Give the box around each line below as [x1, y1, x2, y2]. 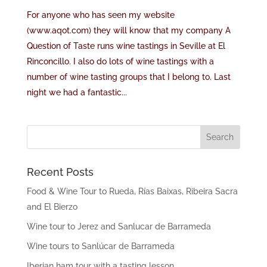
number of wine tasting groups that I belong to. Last [26, 72, 231, 82]
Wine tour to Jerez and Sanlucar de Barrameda [26, 222, 211, 231]
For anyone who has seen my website [26, 10, 175, 20]
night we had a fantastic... [26, 88, 127, 97]
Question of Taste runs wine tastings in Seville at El [26, 41, 225, 51]
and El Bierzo [26, 202, 77, 212]
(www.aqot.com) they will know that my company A [26, 26, 231, 35]
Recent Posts [26, 166, 94, 178]
